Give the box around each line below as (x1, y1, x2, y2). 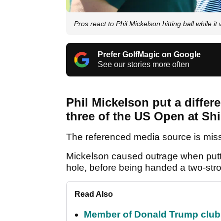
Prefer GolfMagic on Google (98, 50, 201, 59)
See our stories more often (98, 60, 189, 69)
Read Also (74, 190, 113, 199)
